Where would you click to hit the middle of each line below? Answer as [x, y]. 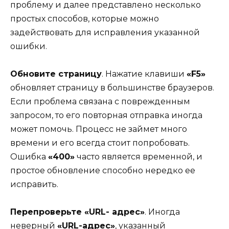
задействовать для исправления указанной [105, 32]
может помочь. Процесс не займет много [99, 129]
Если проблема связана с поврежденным [100, 101]
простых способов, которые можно [85, 18]
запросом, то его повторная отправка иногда [106, 115]
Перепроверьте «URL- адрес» [77, 212]
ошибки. [29, 46]
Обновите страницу [56, 74]
